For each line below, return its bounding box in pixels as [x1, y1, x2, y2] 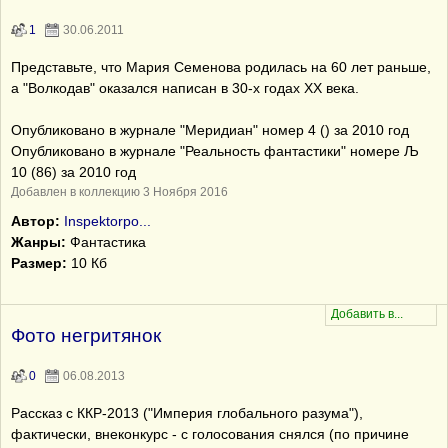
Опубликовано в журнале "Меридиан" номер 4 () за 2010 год [11, 122, 409, 138]
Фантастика [66, 234, 146, 250]
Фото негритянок [11, 325, 161, 346]
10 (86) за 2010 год [11, 164, 136, 180]
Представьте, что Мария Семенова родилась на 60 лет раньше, [11, 59, 431, 75]
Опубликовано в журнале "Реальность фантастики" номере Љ [11, 143, 419, 159]
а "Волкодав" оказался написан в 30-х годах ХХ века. [11, 80, 359, 96]
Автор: [11, 213, 60, 229]
